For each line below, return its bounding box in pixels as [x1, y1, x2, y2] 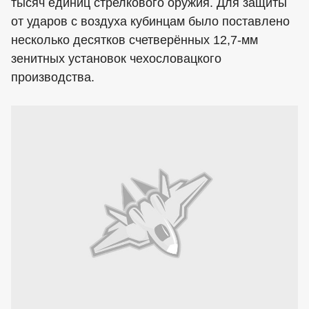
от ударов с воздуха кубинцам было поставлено [11, 14, 290, 28]
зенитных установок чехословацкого [11, 52, 221, 66]
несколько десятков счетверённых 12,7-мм [11, 33, 258, 47]
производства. [11, 70, 94, 84]
